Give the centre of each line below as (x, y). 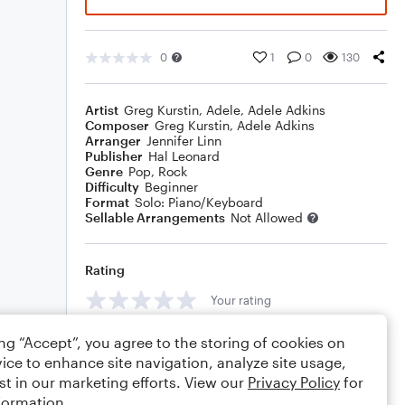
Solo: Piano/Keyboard (199, 202)
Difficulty (112, 187)
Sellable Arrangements (155, 217)
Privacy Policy (294, 382)
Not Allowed (267, 217)
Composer (117, 125)
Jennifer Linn (184, 141)
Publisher (114, 156)
